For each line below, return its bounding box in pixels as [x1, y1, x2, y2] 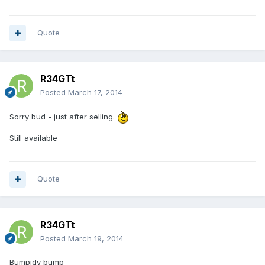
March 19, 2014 [68, 234, 124, 244]
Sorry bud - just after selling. [9, 111, 117, 121]
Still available [9, 133, 57, 143]
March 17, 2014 [68, 88, 122, 98]
